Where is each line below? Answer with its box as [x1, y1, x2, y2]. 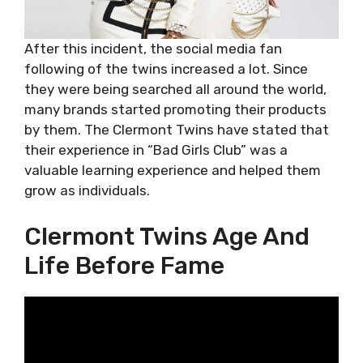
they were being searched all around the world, [24, 81, 327, 97]
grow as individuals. [24, 182, 150, 199]
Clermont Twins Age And [24, 221, 310, 251]
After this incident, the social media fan [24, 41, 282, 57]
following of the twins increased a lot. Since [24, 61, 308, 77]
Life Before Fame [24, 250, 224, 280]
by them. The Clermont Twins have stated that [24, 122, 329, 138]
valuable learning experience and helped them [24, 162, 321, 178]
